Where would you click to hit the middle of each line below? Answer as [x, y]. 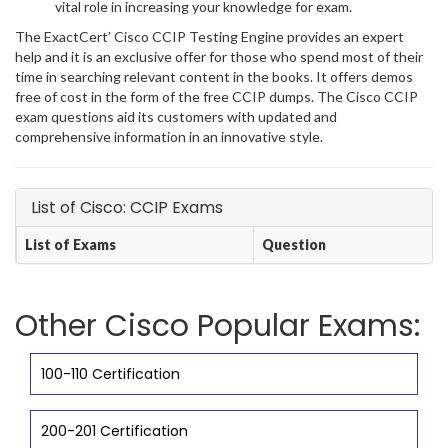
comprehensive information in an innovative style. [169, 136]
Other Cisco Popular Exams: [217, 326]
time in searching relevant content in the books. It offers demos [214, 76]
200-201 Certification [114, 431]
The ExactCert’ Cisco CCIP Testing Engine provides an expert [209, 36]
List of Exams [70, 244]
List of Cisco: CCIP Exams [127, 207]
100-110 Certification [110, 374]
